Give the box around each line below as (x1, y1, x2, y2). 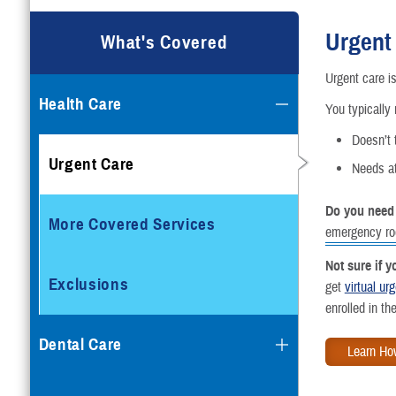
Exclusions (48, 273, 129, 294)
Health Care (38, 93, 122, 114)
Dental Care (38, 333, 122, 354)
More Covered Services (48, 213, 216, 234)
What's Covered (101, 30, 228, 54)
